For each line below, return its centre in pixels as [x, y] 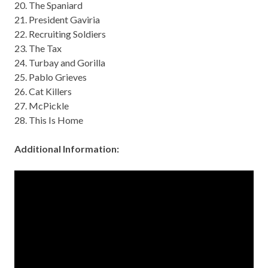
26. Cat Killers [43, 92]
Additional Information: [67, 149]
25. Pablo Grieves [51, 77]
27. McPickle [42, 106]
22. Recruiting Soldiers [60, 34]
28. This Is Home [49, 120]
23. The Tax [38, 48]
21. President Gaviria [57, 20]
